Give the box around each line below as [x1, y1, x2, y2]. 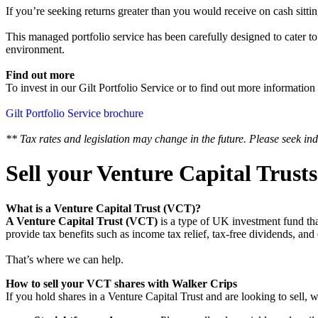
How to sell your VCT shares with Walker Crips [6, 277, 237, 290]
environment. [6, 43, 65, 55]
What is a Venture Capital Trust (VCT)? [6, 202, 201, 214]
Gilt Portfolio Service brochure [6, 106, 143, 119]
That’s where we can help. [6, 253, 124, 265]
